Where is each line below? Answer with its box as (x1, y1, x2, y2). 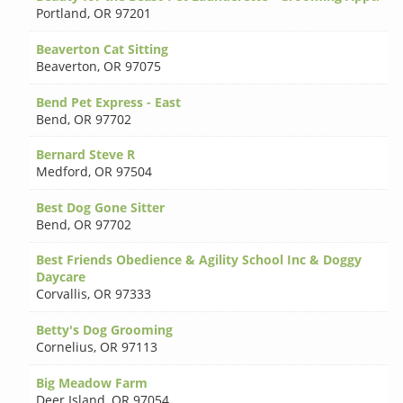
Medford (36, 163, 89, 181)
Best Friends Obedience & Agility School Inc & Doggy (36, 251, 363, 269)
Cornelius (36, 338, 94, 356)
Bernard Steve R (36, 146, 136, 164)
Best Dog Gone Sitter (36, 198, 166, 216)
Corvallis (36, 285, 88, 303)
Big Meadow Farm (36, 373, 148, 391)
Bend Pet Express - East (36, 93, 182, 111)
